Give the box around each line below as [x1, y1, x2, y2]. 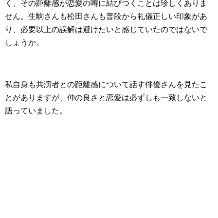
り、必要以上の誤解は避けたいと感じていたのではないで [5, 25, 207, 34]
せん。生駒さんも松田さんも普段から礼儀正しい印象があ [5, 12, 207, 21]
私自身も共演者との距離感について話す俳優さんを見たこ [5, 80, 207, 89]
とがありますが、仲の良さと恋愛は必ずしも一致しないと [5, 93, 207, 102]
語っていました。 [5, 107, 67, 115]
